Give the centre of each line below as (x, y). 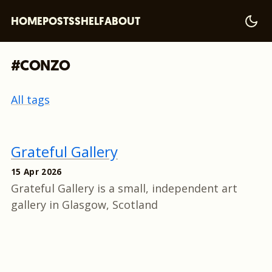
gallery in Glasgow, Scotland (84, 205)
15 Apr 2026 (36, 172)
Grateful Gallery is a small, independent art (124, 188)
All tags (30, 100)
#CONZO (41, 67)
